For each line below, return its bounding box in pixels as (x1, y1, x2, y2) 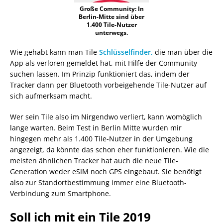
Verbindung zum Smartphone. (10, 188, 111, 198)
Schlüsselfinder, (99, 47, 153, 57)
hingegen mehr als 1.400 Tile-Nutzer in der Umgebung (10, 133, 193, 143)
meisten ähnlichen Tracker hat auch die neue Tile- (10, 155, 178, 165)
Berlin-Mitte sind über (79, 12, 144, 21)
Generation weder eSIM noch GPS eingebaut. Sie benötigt (10, 166, 202, 176)
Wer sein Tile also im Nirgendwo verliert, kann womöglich (10, 111, 202, 121)
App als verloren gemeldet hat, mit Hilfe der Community (10, 58, 197, 68)
